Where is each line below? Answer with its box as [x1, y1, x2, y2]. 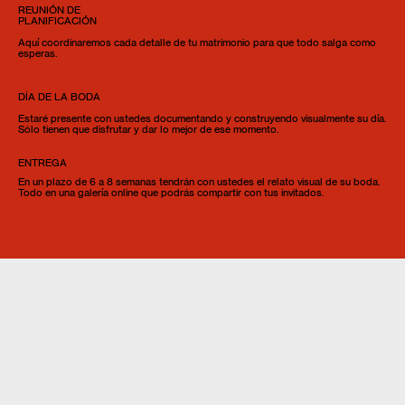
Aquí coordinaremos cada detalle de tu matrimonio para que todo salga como [18, 37, 377, 50]
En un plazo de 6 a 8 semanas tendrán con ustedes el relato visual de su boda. [18, 175, 381, 188]
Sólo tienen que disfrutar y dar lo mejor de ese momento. [18, 124, 279, 137]
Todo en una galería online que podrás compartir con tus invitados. [18, 186, 325, 199]
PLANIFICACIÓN [18, 15, 98, 28]
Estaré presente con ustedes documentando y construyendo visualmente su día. [18, 113, 387, 126]
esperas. [18, 48, 58, 61]
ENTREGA [18, 156, 71, 169]
